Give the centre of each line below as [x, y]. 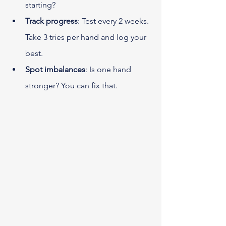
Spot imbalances [55, 70]
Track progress [51, 21]
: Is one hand [109, 70]
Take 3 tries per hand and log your [87, 37]
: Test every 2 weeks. [114, 21]
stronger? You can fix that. [71, 86]
